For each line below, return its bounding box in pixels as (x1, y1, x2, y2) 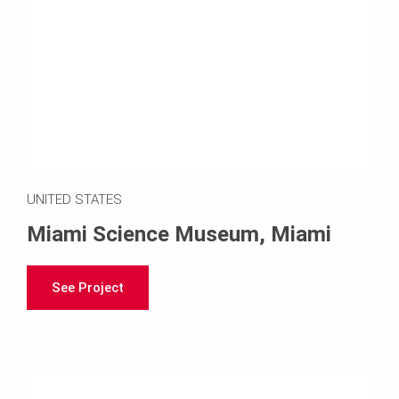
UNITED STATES (27, 191, 122, 208)
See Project (52, 279, 124, 296)
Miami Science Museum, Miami (27, 221, 331, 247)
